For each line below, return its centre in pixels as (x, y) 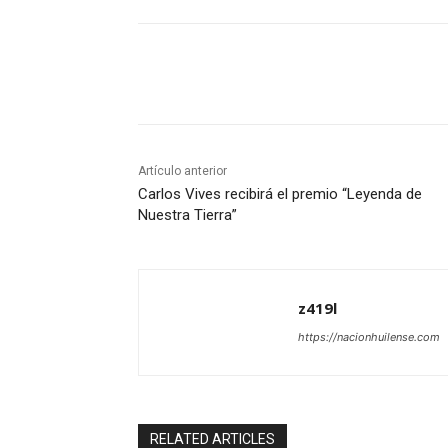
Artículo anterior (182, 170)
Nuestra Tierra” (187, 214)
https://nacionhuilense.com (369, 336)
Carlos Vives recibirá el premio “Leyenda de (280, 193)
